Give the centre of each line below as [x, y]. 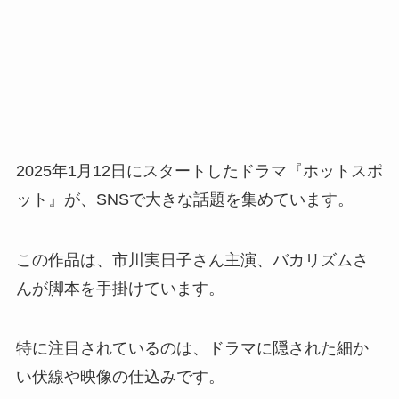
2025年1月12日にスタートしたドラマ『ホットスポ [199, 171]
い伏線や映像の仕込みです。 [120, 377]
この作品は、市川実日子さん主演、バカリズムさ [192, 260]
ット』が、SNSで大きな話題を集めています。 [184, 199]
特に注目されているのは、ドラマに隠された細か [192, 349]
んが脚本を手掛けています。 [120, 288]
